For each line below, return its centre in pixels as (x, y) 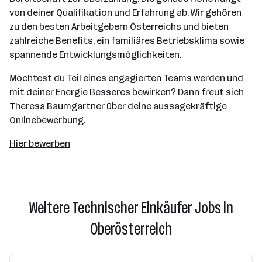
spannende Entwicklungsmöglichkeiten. (95, 55)
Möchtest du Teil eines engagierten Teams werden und (126, 78)
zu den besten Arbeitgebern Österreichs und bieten (119, 27)
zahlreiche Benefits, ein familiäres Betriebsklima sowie (127, 41)
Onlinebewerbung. (47, 120)
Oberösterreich (131, 229)
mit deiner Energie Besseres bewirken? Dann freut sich (127, 92)
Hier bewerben (40, 144)
